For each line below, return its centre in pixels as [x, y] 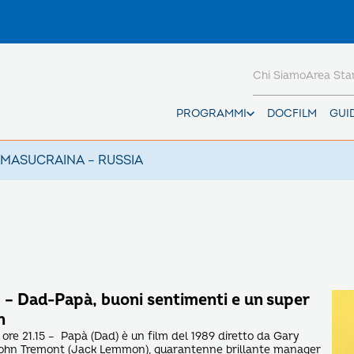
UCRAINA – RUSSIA [85, 160]
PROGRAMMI [211, 113]
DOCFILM [292, 113]
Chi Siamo [279, 75]
